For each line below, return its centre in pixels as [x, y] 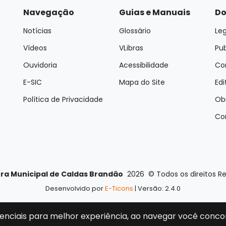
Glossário [135, 31]
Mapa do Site [142, 82]
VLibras [131, 48]
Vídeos [35, 48]
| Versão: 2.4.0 [157, 188]
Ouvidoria [40, 65]
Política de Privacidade [63, 99]
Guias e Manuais [155, 12]
